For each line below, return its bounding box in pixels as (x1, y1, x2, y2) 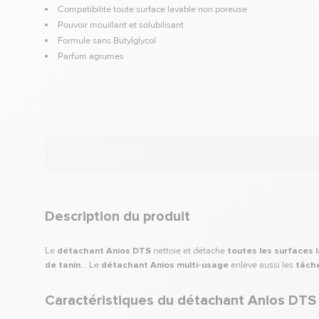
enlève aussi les (229, 258, 296, 271)
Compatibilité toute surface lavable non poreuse (57, 3, 247, 15)
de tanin (45, 258, 80, 271)
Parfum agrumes (57, 51, 124, 63)
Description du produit (45, 207, 190, 225)
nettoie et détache (151, 244, 227, 256)
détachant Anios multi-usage (101, 258, 229, 271)
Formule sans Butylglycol (57, 35, 156, 47)
